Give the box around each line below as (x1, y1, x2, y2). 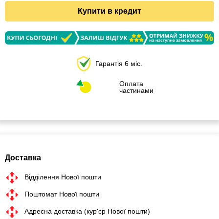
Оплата (119, 80, 143, 88)
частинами (119, 87, 153, 95)
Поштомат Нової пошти (24, 190, 99, 198)
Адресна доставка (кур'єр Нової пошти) (24, 207, 150, 216)
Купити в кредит (78, 7, 141, 15)
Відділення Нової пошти (24, 173, 101, 181)
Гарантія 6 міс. (95, 59, 142, 67)
